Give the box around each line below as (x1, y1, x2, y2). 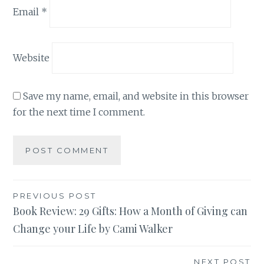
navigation (12, 209, 91, 231)
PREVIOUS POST (13, 190, 97, 200)
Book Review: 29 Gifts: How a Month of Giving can (13, 203, 248, 218)
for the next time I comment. (13, 106, 146, 118)
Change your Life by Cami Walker (13, 221, 173, 236)
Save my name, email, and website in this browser (23, 90, 249, 103)
